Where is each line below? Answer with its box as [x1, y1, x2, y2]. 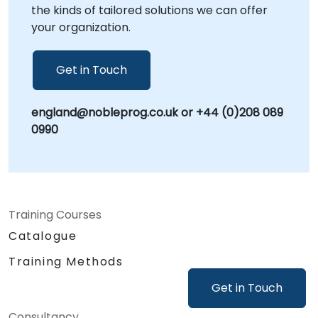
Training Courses [9, 206, 102, 223]
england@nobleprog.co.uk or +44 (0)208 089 [31, 104, 283, 121]
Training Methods [9, 253, 124, 270]
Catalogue [9, 227, 77, 244]
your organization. [31, 18, 131, 35]
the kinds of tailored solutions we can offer [31, 1, 268, 18]
